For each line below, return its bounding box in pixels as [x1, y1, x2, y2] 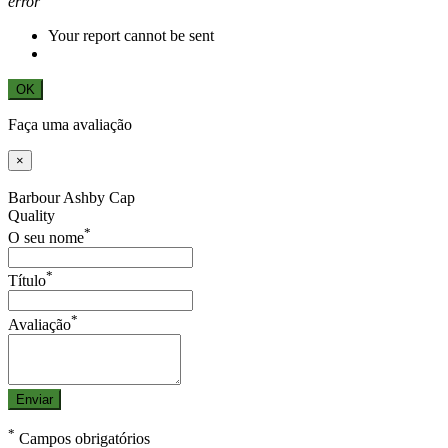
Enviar [16, 391, 53, 407]
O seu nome [8, 228, 84, 246]
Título [8, 272, 46, 290]
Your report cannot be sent [48, 26, 214, 44]
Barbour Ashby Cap [8, 188, 135, 206]
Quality [8, 206, 55, 224]
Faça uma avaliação [8, 115, 132, 133]
